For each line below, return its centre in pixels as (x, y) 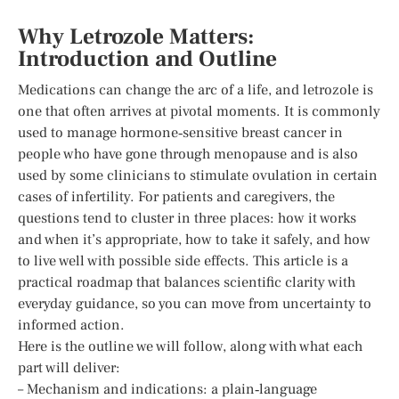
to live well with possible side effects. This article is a (183, 261)
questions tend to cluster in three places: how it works (187, 218)
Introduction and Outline (147, 59)
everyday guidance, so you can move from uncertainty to (195, 303)
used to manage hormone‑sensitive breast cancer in (180, 132)
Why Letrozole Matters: (136, 37)
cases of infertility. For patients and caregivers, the (176, 196)
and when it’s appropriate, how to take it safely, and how (194, 239)
